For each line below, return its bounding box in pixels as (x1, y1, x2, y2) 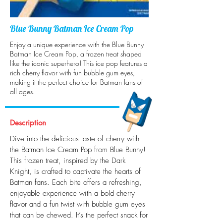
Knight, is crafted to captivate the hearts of (10, 166, 141, 176)
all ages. (10, 87, 35, 96)
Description (10, 118, 46, 127)
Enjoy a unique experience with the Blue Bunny (10, 40, 144, 49)
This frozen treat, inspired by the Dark (10, 156, 125, 166)
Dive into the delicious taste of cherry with (10, 134, 139, 144)
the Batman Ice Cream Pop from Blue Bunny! (10, 145, 146, 155)
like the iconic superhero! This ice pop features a (10, 58, 148, 68)
